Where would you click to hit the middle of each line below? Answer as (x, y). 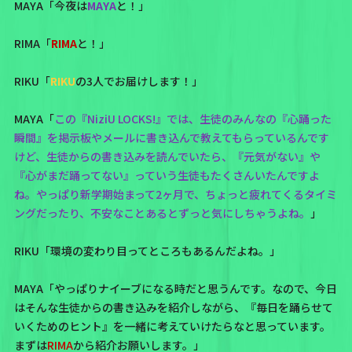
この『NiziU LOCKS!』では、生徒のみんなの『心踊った (192, 118)
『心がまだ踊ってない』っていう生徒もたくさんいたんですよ (167, 175)
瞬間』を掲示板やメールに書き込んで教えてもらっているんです (171, 137)
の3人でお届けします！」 (139, 81)
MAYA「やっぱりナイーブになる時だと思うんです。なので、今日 (175, 288)
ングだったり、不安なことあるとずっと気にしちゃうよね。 (162, 213)
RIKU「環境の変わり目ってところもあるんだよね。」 (147, 250)
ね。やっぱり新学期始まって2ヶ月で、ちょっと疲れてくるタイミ (175, 194)
